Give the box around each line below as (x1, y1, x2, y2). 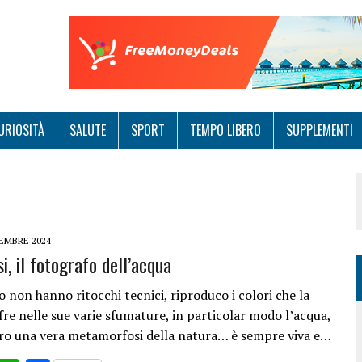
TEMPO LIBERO (190, 120, 261, 140)
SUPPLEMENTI (286, 120, 353, 140)
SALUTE (69, 120, 106, 140)
